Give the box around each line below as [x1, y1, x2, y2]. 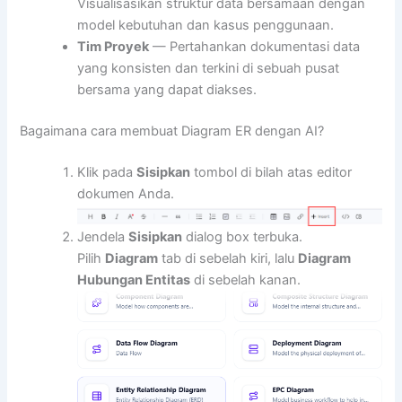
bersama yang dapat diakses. [77, 82, 258, 99]
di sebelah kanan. [190, 271, 301, 288]
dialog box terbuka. [182, 228, 303, 245]
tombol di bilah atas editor [190, 163, 353, 180]
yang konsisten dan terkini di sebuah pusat [77, 60, 340, 77]
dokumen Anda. [77, 185, 175, 202]
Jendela [77, 228, 129, 245]
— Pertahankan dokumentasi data [149, 39, 361, 56]
